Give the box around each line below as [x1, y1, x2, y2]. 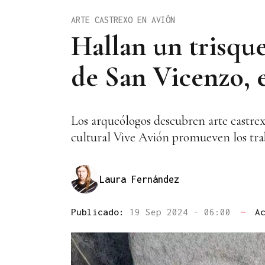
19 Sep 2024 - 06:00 [130, 206, 236, 218]
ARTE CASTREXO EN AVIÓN [71, 14, 175, 25]
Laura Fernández [99, 173, 179, 185]
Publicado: [71, 206, 130, 218]
